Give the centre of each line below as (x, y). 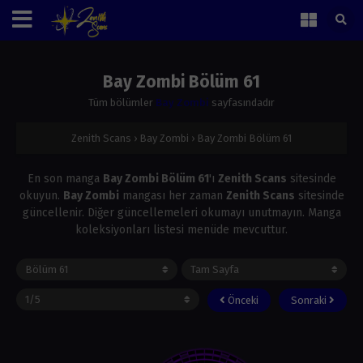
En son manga (65, 179)
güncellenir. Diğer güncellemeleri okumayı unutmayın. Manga (181, 213)
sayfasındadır (242, 102)
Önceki (242, 300)
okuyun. (41, 196)
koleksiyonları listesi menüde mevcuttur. (181, 230)
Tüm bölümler (122, 102)
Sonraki (310, 300)
